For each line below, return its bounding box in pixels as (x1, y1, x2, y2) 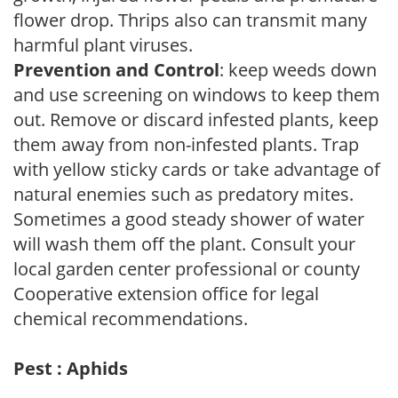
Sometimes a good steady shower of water (13, 206, 364, 231)
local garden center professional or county (13, 256, 360, 281)
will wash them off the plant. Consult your (13, 231, 355, 256)
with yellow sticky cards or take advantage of (13, 156, 380, 181)
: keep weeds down (219, 57, 377, 82)
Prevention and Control (13, 57, 219, 82)
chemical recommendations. (13, 306, 248, 330)
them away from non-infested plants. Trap (13, 131, 359, 156)
